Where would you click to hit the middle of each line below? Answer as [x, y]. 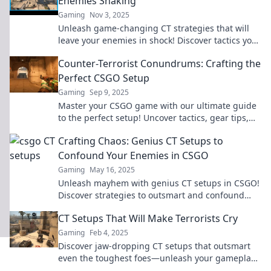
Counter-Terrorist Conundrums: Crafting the [159, 64]
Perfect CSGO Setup [104, 78]
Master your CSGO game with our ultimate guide [157, 106]
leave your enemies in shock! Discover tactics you [158, 40]
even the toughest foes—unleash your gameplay [157, 258]
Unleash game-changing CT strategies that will [154, 28]
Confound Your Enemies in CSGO [133, 155]
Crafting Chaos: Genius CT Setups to [141, 141]
